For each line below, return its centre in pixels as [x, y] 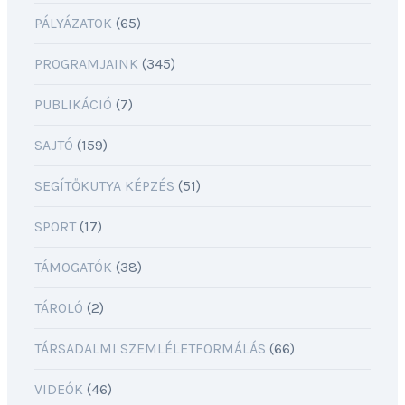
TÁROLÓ [59, 308]
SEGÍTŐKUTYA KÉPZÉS [104, 186]
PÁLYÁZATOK [73, 23]
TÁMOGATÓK [73, 267]
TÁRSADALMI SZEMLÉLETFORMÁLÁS [150, 348]
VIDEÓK [59, 389]
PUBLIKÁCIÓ [73, 104]
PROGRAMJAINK [86, 64]
